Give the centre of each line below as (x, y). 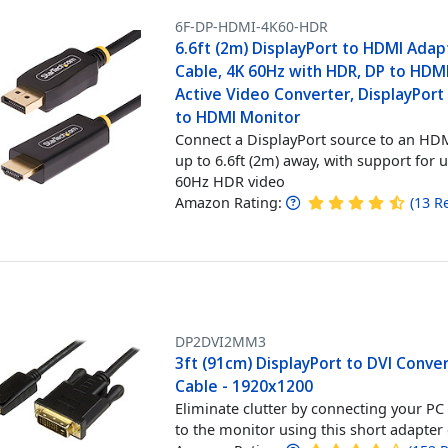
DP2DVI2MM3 (221, 341)
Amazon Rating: (229, 202)
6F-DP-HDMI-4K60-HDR (252, 26)
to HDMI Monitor (238, 116)
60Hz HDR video (230, 180)
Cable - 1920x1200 (244, 385)
